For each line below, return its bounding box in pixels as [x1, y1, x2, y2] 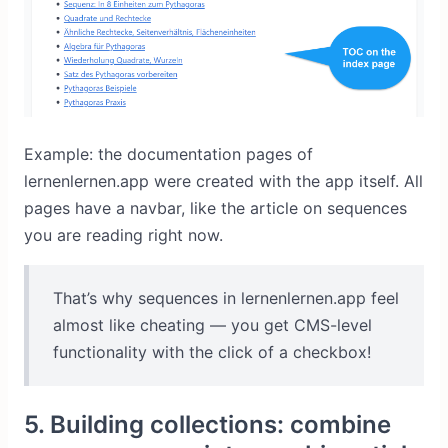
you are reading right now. [24, 225, 223, 246]
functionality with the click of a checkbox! [53, 342, 371, 363]
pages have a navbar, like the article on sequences [24, 198, 407, 219]
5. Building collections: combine [24, 410, 391, 440]
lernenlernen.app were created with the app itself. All [24, 171, 423, 192]
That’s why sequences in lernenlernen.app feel [53, 288, 399, 309]
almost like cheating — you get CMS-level [53, 315, 372, 336]
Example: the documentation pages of [24, 144, 313, 165]
